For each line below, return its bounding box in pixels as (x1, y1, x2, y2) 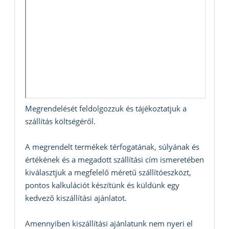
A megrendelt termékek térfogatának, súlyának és (25, 142, 199, 152)
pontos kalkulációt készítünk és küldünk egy (25, 180, 179, 191)
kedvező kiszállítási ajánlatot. (25, 193, 127, 203)
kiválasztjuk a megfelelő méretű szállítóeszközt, (25, 167, 191, 178)
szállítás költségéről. (25, 116, 96, 127)
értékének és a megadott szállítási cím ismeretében (25, 154, 204, 165)
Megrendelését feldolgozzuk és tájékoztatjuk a (25, 103, 187, 114)
